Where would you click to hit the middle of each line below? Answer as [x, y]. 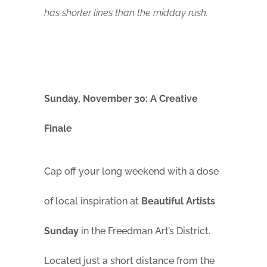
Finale [58, 129]
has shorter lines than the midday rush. [126, 13]
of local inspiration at [93, 201]
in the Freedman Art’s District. [145, 231]
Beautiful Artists [178, 201]
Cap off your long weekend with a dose [131, 172]
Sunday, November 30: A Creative [121, 99]
